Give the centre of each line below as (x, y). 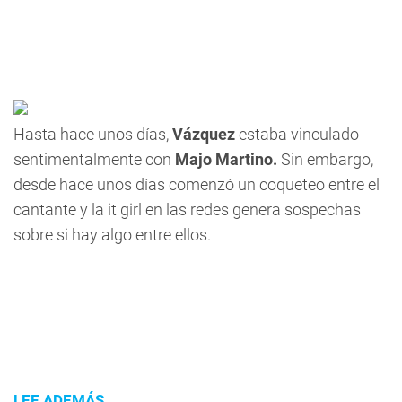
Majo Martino (224, 159)
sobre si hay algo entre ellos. (112, 235)
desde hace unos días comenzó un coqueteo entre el (197, 184)
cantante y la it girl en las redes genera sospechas (187, 210)
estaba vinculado (297, 134)
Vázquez (204, 134)
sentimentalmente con (94, 159)
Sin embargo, (325, 159)
